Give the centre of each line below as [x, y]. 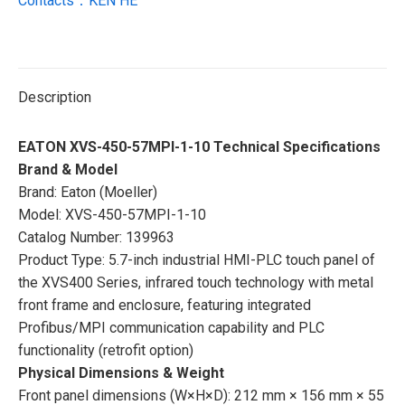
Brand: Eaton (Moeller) [88, 192]
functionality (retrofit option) [106, 350]
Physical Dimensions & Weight [121, 372]
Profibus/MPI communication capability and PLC [171, 327]
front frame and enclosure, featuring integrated [165, 305]
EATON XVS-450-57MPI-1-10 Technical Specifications [199, 146]
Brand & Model [68, 169]
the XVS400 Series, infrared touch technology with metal [196, 282]
